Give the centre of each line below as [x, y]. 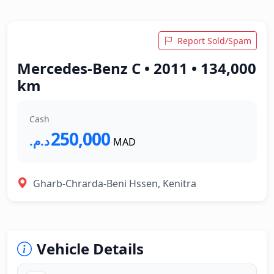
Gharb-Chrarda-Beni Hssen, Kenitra [115, 183]
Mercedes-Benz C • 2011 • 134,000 [137, 68]
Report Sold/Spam [214, 41]
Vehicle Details [90, 249]
